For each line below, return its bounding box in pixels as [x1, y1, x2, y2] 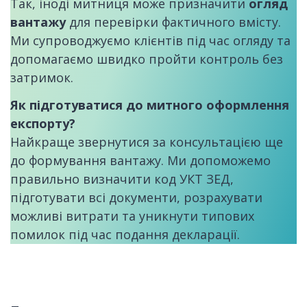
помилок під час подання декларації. [10, 226, 240, 243]
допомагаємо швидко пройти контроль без [10, 51, 283, 68]
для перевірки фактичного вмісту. [66, 14, 281, 31]
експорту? [10, 115, 75, 132]
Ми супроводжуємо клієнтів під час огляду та [10, 32, 291, 49]
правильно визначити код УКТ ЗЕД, [10, 171, 234, 188]
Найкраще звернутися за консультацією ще [10, 134, 283, 151]
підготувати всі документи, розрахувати [10, 189, 262, 206]
